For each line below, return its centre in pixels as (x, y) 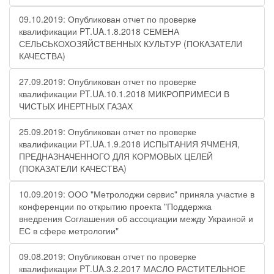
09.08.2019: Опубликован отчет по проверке (108, 256)
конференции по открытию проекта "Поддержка (115, 206)
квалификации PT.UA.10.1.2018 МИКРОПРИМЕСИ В (124, 94)
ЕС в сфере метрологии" (69, 231)
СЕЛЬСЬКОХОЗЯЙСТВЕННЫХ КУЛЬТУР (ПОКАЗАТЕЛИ (131, 43)
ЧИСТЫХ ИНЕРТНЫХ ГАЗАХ (76, 106)
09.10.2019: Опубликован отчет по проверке (108, 19)
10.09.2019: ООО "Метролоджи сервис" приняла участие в (137, 194)
